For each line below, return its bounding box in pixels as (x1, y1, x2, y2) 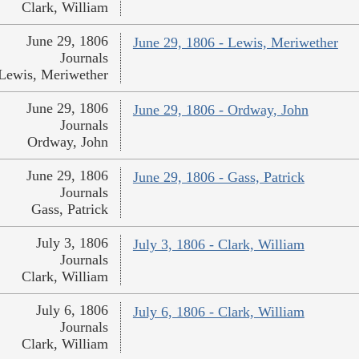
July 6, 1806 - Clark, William (132, 304, 305, 321)
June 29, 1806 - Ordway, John (132, 102, 309, 119)
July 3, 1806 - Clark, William (132, 236, 305, 253)
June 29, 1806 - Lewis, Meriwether (132, 34, 338, 51)
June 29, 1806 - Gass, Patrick (132, 169, 305, 186)
